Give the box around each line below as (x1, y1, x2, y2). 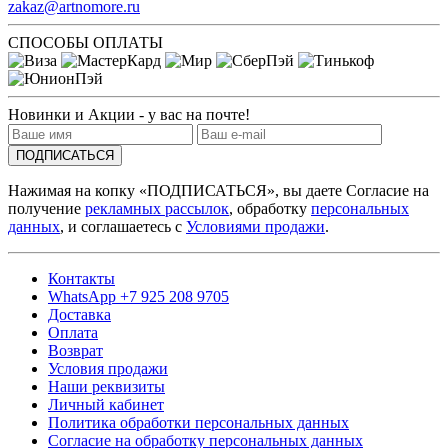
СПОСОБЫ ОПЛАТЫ (8, 33, 163, 51)
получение (8, 199, 85, 217)
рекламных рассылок (85, 199, 229, 217)
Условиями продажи (186, 217, 325, 235)
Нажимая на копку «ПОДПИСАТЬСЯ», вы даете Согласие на (8, 181, 429, 199)
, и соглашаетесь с (60, 217, 186, 235)
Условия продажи (48, 359, 168, 377)
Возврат (48, 341, 103, 359)
